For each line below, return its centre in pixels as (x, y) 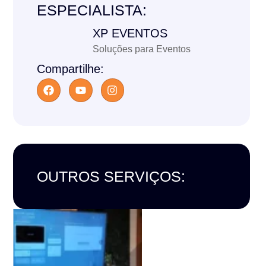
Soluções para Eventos (141, 49)
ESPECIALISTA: (92, 10)
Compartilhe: (71, 69)
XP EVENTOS (130, 34)
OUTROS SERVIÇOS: (111, 176)
